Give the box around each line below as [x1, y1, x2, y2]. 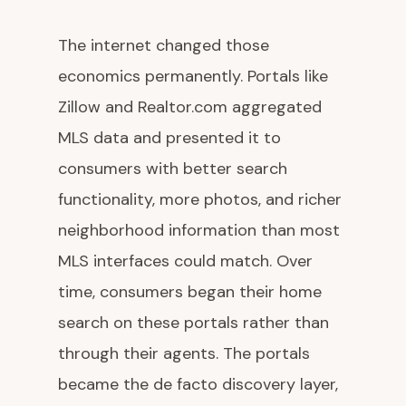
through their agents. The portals [58, 343, 310, 364]
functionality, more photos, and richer [58, 188, 342, 210]
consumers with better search [58, 158, 287, 179]
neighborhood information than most [58, 219, 340, 241]
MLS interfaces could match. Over [58, 250, 313, 272]
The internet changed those [58, 34, 269, 56]
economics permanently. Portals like [58, 65, 328, 87]
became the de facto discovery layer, [58, 373, 338, 395]
